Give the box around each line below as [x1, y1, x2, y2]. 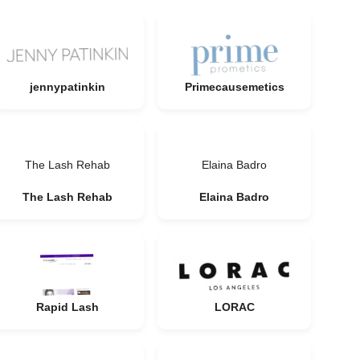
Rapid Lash [35, 301, 99, 313]
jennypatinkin [29, 80, 105, 93]
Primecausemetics [184, 80, 284, 93]
